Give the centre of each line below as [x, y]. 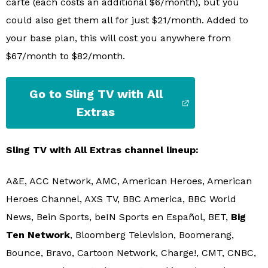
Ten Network [38, 234]
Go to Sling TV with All [96, 94]
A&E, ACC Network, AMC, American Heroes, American [129, 181]
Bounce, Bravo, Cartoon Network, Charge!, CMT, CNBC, [131, 252]
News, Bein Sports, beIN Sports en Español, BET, [118, 217]
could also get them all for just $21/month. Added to [127, 20]
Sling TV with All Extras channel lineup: [102, 150]
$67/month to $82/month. [66, 56]
